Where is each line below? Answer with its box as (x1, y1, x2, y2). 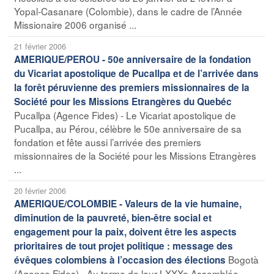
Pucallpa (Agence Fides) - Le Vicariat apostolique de (14, 108, 236, 122)
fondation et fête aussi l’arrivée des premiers (14, 135, 201, 149)
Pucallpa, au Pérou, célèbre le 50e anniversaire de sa (14, 121, 242, 135)
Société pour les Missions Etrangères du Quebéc (14, 94, 232, 108)
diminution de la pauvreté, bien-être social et (14, 210, 212, 224)
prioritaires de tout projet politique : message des (14, 239, 233, 253)
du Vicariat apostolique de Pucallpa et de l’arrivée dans (14, 66, 259, 80)
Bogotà (228, 252, 259, 266)
